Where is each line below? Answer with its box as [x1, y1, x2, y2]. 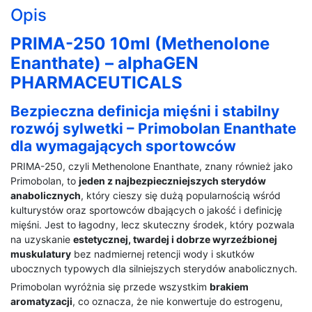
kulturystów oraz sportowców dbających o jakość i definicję [10, 203, 282, 216]
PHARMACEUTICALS [10, 72, 182, 93]
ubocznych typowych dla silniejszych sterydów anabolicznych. [10, 262, 297, 274]
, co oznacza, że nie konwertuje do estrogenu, [72, 295, 283, 307]
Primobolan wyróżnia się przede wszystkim [10, 280, 210, 292]
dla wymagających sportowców [10, 136, 236, 155]
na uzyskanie [10, 233, 73, 245]
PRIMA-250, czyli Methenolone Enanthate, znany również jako [10, 159, 292, 172]
